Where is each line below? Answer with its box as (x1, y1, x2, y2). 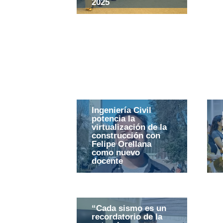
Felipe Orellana (92, 139, 152, 149)
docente (92, 156, 123, 166)
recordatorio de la (92, 212, 163, 222)
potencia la (92, 114, 135, 124)
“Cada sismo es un (92, 204, 167, 214)
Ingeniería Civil (92, 106, 152, 115)
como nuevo (92, 148, 140, 158)
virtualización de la (92, 122, 167, 132)
